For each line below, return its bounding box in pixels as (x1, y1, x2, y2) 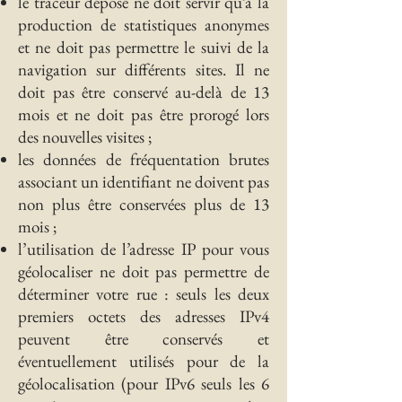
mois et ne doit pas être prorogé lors (18, 103, 269, 126)
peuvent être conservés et (18, 328, 269, 350)
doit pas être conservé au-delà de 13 (18, 81, 269, 103)
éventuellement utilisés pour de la (18, 350, 269, 372)
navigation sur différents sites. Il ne (18, 58, 269, 81)
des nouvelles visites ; (18, 126, 152, 148)
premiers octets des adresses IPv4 (18, 305, 269, 328)
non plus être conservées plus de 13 (18, 193, 269, 215)
